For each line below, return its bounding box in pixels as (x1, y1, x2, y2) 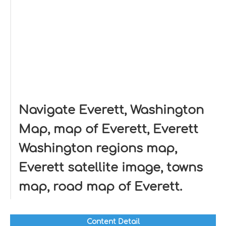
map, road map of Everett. (19, 180, 182, 194)
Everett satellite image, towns (19, 161, 203, 175)
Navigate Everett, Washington (19, 103, 204, 117)
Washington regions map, (19, 142, 177, 155)
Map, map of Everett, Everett (19, 123, 198, 136)
